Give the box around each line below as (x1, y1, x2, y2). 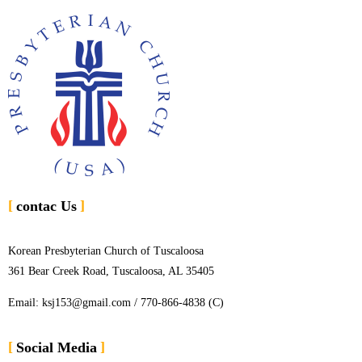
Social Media (16, 339, 97, 356)
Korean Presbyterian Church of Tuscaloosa (8, 245, 204, 258)
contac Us (16, 198, 77, 215)
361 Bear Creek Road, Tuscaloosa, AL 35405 (8, 265, 214, 278)
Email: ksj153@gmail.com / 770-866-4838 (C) (8, 297, 224, 309)
